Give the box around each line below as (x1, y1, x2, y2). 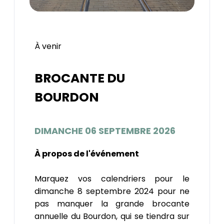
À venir (34, 40, 61, 52)
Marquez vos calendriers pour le (34, 172, 189, 184)
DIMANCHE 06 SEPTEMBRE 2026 (34, 124, 175, 137)
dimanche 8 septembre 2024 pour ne (34, 185, 189, 197)
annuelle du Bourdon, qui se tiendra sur (34, 210, 189, 222)
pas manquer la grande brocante (34, 197, 189, 209)
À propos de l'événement (34, 147, 139, 159)
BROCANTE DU (34, 69, 125, 87)
